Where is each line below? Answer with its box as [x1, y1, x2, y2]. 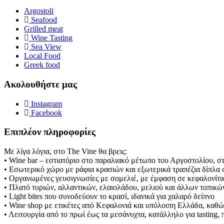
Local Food [24, 51, 60, 60]
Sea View [31, 42, 61, 51]
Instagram [31, 99, 62, 108]
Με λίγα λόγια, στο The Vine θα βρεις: [4, 146, 127, 155]
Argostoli [24, 6, 53, 15]
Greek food [24, 60, 60, 69]
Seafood [31, 15, 57, 24]
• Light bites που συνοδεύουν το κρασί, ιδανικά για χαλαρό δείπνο [4, 191, 214, 200]
